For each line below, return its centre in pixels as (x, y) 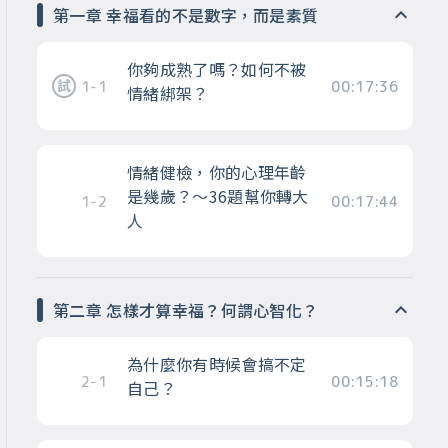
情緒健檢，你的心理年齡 (216, 172)
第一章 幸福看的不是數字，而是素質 (186, 15)
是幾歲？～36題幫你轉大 (217, 196)
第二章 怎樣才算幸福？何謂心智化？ (186, 310)
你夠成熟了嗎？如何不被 (216, 69)
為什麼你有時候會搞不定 (216, 364)
